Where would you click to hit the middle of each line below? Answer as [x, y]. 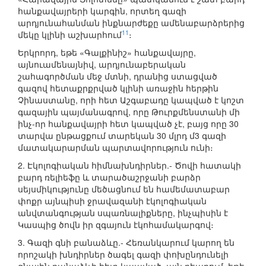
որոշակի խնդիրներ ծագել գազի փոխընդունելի [123, 254]
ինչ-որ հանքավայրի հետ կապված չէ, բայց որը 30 [128, 124]
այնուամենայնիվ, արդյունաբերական [102, 64]
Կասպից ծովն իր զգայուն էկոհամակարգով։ [116, 225]
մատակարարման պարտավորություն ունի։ [115, 148]
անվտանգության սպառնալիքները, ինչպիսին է [123, 213]
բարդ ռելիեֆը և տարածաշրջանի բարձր [109, 177]
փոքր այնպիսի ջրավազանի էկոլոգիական [112, 201]
